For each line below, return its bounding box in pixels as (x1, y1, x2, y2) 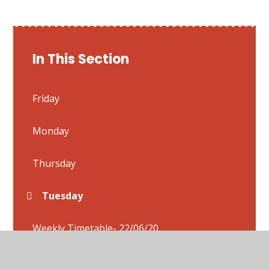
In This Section (32, 49, 130, 68)
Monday (32, 124, 70, 138)
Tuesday (42, 189, 83, 202)
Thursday (32, 156, 76, 170)
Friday (32, 91, 60, 105)
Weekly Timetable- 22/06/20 (32, 221, 159, 235)
